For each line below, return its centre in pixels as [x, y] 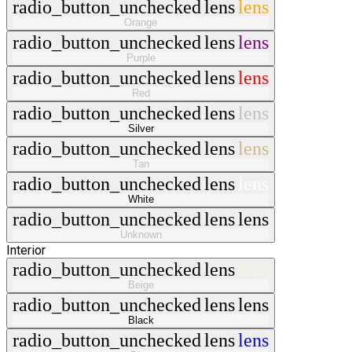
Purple [141, 58]
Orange [141, 23]
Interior [26, 251]
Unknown [141, 235]
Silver [141, 129]
